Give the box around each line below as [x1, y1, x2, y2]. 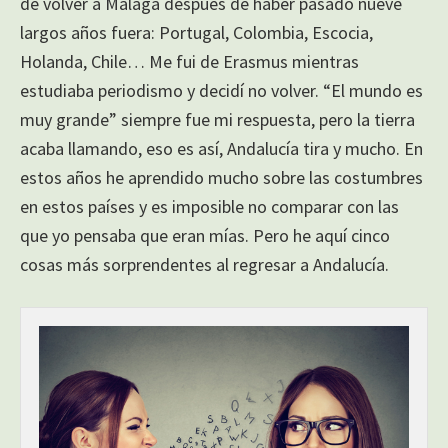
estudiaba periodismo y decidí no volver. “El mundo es [20, 78, 423, 102]
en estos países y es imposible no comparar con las [20, 194, 399, 218]
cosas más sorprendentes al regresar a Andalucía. [20, 252, 389, 276]
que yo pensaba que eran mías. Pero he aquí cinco [20, 223, 390, 247]
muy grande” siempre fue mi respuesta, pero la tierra [20, 107, 415, 131]
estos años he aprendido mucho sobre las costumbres [20, 165, 423, 189]
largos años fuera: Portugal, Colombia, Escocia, [20, 20, 373, 44]
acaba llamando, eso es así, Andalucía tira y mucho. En [20, 136, 423, 160]
